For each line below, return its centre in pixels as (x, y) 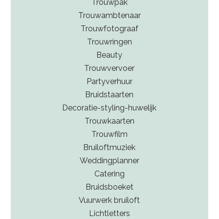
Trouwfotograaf (109, 29)
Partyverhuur (109, 82)
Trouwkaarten (109, 121)
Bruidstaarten (109, 95)
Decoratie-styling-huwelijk (109, 108)
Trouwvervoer (109, 68)
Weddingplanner (109, 161)
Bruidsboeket (109, 187)
